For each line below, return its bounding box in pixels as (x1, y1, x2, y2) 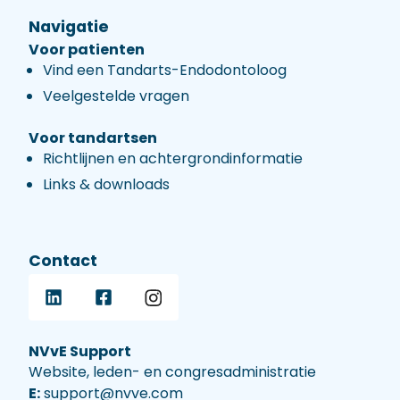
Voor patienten (29, 39, 145, 61)
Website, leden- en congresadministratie (29, 361, 316, 382)
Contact (29, 249, 97, 271)
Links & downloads (43, 173, 170, 195)
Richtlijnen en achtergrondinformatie (43, 147, 303, 169)
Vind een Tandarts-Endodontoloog (43, 60, 287, 81)
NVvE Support (29, 340, 131, 362)
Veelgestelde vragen (43, 85, 189, 106)
